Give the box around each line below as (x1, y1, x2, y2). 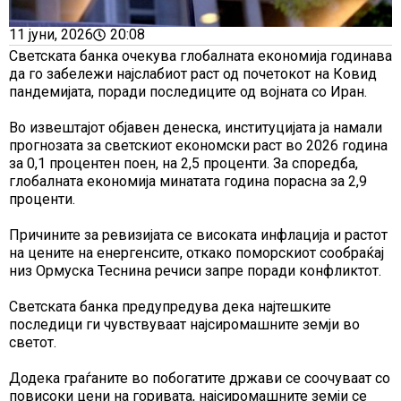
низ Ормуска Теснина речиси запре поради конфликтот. (9, 261, 381, 279)
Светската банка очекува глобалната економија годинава (9, 47, 392, 64)
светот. (9, 333, 56, 351)
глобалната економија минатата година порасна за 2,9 (9, 172, 367, 190)
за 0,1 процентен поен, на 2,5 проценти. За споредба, (9, 154, 358, 172)
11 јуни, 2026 (9, 25, 93, 43)
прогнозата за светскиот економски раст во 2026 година (9, 136, 388, 154)
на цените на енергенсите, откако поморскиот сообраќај (9, 243, 384, 261)
